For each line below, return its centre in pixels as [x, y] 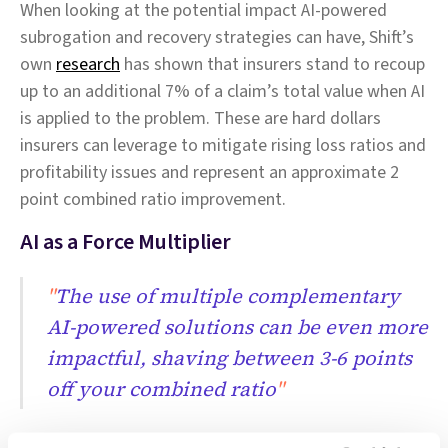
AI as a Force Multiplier [125, 241]
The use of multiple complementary [227, 296]
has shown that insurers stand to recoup [272, 64]
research [88, 64]
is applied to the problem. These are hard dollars [200, 118]
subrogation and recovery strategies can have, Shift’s [217, 37]
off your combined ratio [161, 389]
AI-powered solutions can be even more [237, 327]
